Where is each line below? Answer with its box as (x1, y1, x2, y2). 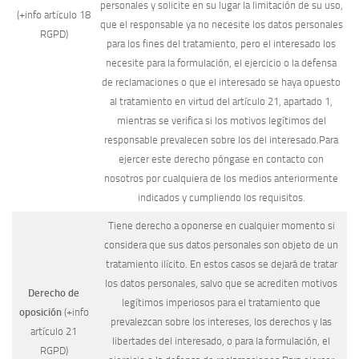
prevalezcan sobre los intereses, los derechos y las (111, 316, 332, 329)
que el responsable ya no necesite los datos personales (99, 18, 343, 31)
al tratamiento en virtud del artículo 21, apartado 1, (110, 95, 333, 108)
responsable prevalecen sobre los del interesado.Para (104, 134, 338, 147)
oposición (18, 306, 62, 319)
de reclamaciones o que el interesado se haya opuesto (102, 76, 341, 89)
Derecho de (28, 287, 79, 300)
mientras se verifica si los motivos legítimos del (116, 115, 326, 127)
